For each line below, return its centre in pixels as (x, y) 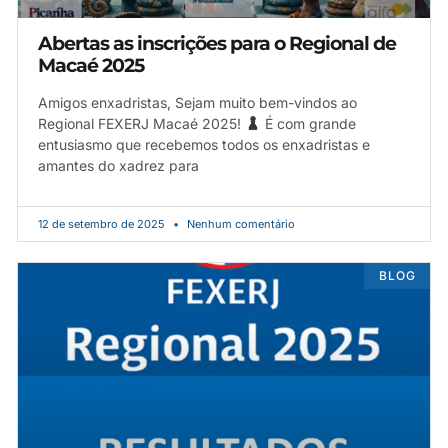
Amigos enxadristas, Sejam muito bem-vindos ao (197, 102)
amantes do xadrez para (118, 165)
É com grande (308, 123)
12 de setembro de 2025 (103, 223)
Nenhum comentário (239, 223)
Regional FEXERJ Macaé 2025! (141, 123)
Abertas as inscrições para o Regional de (217, 43)
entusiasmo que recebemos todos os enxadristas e (204, 144)
